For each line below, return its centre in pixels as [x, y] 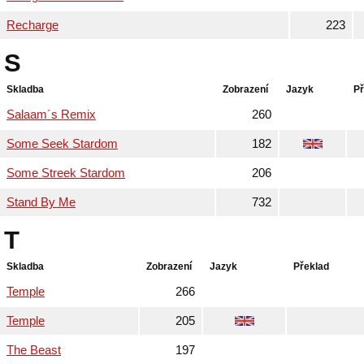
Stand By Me [41, 202]
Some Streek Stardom [66, 173]
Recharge [32, 25]
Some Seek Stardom [62, 144]
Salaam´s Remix [51, 115]
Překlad [311, 266]
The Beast [34, 350]
